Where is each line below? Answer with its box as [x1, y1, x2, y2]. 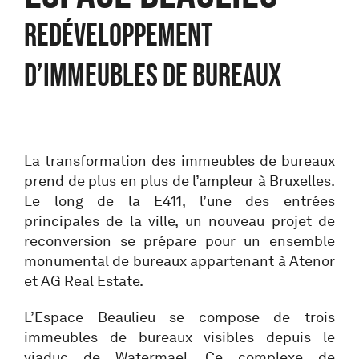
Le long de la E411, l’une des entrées [24, 192, 335, 210]
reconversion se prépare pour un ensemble [24, 232, 335, 250]
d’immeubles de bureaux [24, 56, 281, 93]
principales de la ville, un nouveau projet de [24, 212, 335, 230]
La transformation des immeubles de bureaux [24, 151, 335, 170]
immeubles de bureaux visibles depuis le [24, 328, 335, 346]
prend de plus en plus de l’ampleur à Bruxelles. [24, 171, 335, 190]
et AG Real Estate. [24, 272, 143, 290]
